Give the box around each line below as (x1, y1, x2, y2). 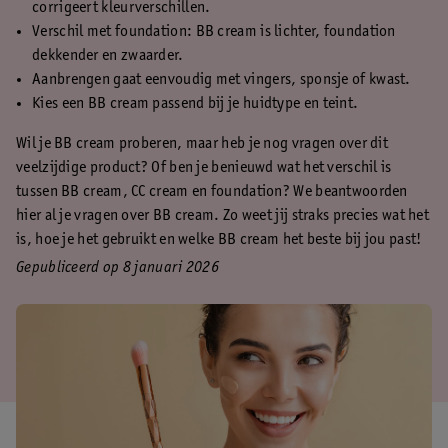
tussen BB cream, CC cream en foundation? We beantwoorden (16, 184, 408, 200)
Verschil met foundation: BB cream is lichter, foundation (32, 24, 396, 40)
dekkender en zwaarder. (32, 48, 184, 64)
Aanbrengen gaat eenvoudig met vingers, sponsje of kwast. (32, 72, 411, 88)
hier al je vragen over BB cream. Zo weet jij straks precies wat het (16, 208, 430, 224)
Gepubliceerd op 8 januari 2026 (16, 260, 219, 276)
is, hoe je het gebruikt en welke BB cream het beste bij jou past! (16, 232, 422, 248)
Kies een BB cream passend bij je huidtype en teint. (32, 96, 359, 112)
